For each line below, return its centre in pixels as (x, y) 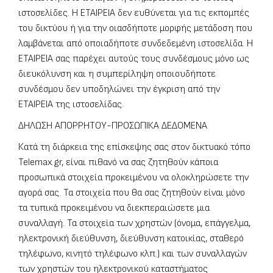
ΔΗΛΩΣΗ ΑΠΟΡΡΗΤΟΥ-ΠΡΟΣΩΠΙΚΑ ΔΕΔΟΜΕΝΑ (113, 126)
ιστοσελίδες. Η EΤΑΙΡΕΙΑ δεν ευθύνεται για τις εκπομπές (134, 13)
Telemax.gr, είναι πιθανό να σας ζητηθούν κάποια (118, 163)
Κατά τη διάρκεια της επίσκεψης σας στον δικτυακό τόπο (134, 147)
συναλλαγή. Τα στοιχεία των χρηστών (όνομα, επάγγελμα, (134, 224)
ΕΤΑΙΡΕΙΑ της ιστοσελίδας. (71, 105)
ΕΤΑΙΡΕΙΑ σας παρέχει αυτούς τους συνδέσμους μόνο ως (134, 59)
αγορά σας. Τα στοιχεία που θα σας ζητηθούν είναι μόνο (132, 193)
